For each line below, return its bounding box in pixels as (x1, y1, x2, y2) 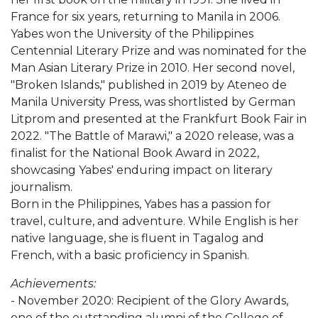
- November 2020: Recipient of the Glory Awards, (11, 293, 288, 307)
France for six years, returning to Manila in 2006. (11, 9, 280, 23)
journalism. (11, 180, 72, 194)
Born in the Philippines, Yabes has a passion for (11, 197, 271, 211)
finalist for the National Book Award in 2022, (11, 146, 259, 160)
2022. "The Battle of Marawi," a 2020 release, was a (11, 128, 294, 143)
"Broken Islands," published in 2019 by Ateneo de (11, 77, 287, 92)
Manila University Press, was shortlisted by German (11, 94, 295, 109)
